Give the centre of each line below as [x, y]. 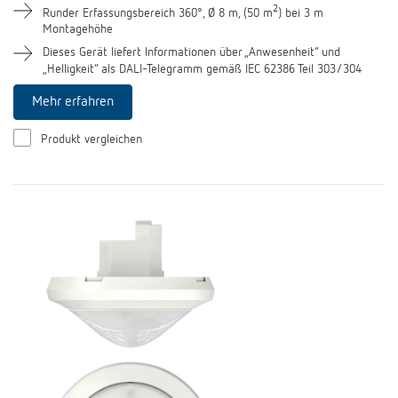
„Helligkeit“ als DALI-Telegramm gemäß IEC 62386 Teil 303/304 [202, 70]
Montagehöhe [78, 30]
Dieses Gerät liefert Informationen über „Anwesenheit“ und [191, 53]
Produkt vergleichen [92, 140]
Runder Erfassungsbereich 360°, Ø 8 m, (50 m [158, 13]
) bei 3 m [301, 13]
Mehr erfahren [73, 103]
